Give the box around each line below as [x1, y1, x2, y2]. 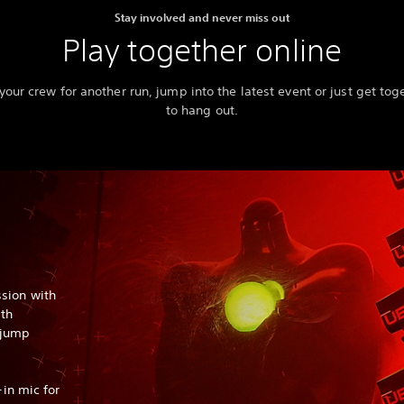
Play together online [61, 32, 342, 69]
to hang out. [165, 102, 239, 119]
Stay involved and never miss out [114, 10, 289, 25]
